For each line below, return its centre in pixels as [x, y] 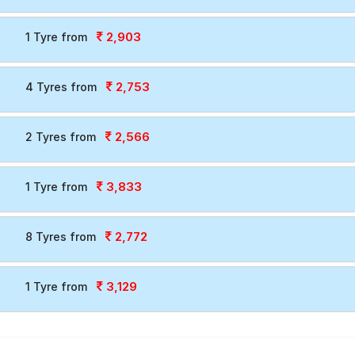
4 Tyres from [61, 87]
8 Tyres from [60, 237]
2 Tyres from [60, 137]
